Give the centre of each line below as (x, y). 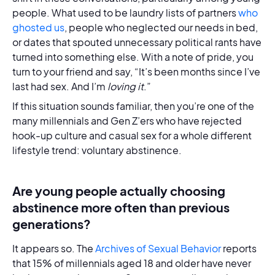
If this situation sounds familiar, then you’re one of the (133, 106)
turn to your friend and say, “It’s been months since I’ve (136, 72)
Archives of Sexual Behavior (158, 248)
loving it (126, 86)
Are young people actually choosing (119, 191)
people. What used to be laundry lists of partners (125, 13)
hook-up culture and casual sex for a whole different (132, 135)
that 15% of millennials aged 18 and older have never (132, 263)
